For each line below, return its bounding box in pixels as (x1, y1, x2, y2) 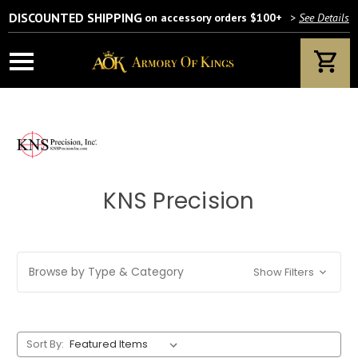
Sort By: (26, 336, 64, 352)
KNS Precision (103, 185, 255, 217)
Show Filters (253, 265, 316, 280)
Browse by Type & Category (29, 264, 184, 280)
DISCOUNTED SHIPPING (9, 10, 142, 26)
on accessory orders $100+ (145, 10, 282, 25)
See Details (299, 10, 349, 25)
